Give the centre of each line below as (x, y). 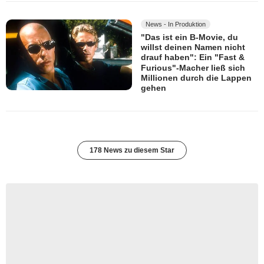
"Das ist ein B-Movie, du (189, 37)
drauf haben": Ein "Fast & (193, 57)
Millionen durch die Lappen (196, 78)
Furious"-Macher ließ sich (193, 67)
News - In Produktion (176, 24)
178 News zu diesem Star (132, 150)
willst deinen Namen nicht (193, 47)
